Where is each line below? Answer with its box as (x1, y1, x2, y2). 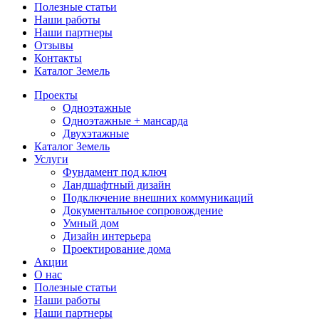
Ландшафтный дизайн (63, 179, 171, 191)
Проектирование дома (63, 243, 171, 255)
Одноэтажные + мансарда (63, 115, 188, 127)
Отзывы (34, 39, 73, 51)
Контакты (34, 52, 82, 64)
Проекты (34, 89, 78, 101)
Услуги (34, 153, 68, 165)
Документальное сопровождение (63, 204, 223, 216)
